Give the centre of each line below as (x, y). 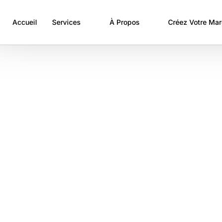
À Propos (124, 22)
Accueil (25, 22)
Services (66, 22)
